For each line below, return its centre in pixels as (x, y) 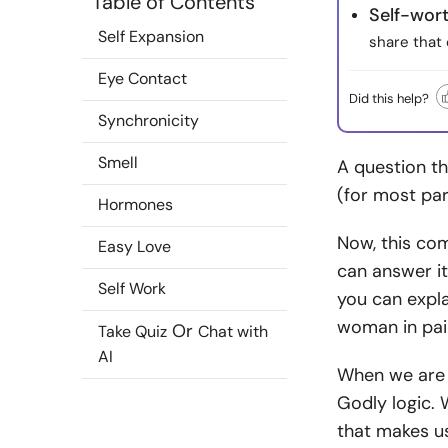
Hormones (135, 204)
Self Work (132, 288)
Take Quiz (132, 331)
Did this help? (389, 98)
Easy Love (134, 246)
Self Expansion (151, 36)
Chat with (233, 331)
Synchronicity (148, 120)
